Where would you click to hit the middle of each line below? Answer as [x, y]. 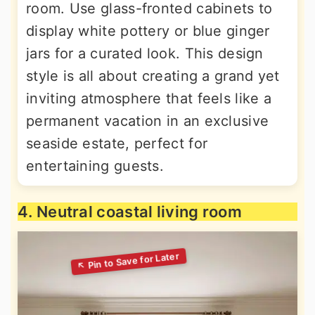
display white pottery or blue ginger [148, 31]
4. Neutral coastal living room [130, 212]
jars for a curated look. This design [145, 53]
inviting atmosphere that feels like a [149, 98]
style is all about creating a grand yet [153, 76]
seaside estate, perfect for [117, 143]
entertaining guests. [95, 166]
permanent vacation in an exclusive [148, 121]
